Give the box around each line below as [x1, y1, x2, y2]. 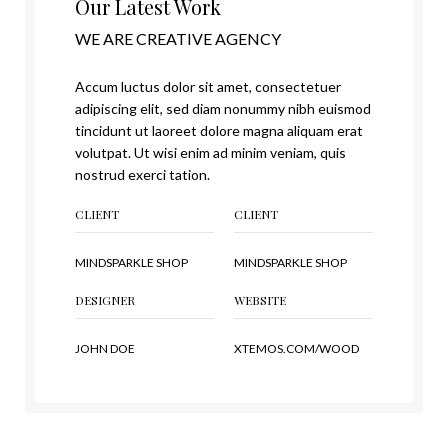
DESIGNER [75, 291, 135, 308]
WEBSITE [234, 291, 286, 308]
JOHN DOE [75, 340, 135, 356]
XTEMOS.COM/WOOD [234, 340, 359, 356]
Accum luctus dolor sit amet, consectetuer [75, 77, 341, 95]
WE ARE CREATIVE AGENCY [75, 28, 281, 48]
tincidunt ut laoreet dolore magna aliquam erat [75, 121, 363, 139]
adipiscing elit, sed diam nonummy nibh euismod [75, 99, 371, 117]
